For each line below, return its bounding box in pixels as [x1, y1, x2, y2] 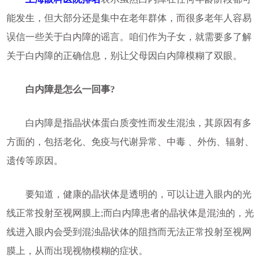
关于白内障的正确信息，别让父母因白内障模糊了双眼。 [6, 50, 242, 61]
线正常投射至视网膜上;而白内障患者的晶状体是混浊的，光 [6, 207, 254, 218]
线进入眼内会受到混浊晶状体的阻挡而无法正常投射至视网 [6, 226, 252, 237]
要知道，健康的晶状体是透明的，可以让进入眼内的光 [6, 189, 252, 199]
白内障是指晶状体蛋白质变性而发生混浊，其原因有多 [6, 117, 252, 128]
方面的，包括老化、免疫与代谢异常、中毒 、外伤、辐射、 [6, 136, 254, 147]
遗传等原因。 [6, 155, 63, 166]
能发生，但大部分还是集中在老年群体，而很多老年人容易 [6, 12, 252, 23]
